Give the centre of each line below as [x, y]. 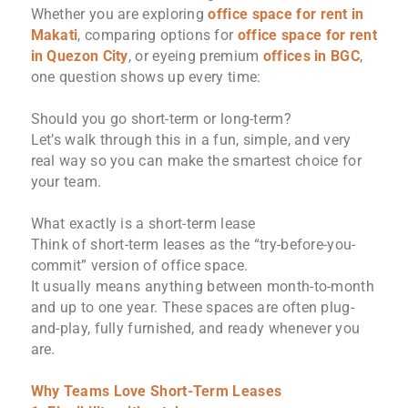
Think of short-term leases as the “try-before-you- [193, 245]
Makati [54, 36]
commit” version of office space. [139, 266]
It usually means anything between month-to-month [202, 287]
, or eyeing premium [195, 56]
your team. [66, 182]
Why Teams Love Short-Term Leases [156, 392]
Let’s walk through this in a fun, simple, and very [191, 140]
